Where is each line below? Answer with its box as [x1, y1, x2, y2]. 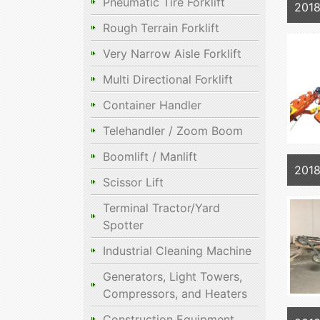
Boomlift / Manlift [103, 149, 197, 164]
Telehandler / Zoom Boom [103, 124, 243, 138]
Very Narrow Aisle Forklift [103, 46, 241, 61]
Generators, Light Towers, [103, 269, 242, 284]
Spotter [103, 218, 144, 232]
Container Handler [103, 98, 201, 112]
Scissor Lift [103, 175, 164, 189]
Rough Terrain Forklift [103, 21, 219, 35]
